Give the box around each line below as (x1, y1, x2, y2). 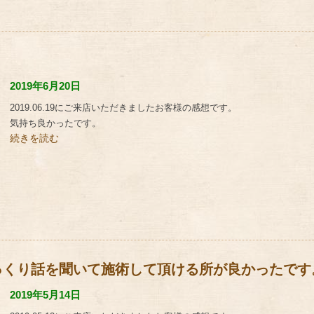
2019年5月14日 (10, 289, 81, 301)
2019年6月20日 (10, 80, 81, 92)
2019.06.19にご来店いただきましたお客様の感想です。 (10, 102, 237, 113)
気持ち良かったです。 (10, 118, 101, 128)
